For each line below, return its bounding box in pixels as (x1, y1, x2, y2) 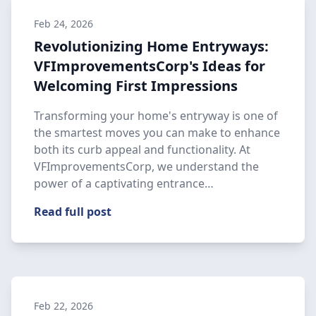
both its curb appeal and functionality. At (34, 142, 250, 157)
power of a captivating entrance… (34, 176, 214, 191)
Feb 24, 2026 (34, 17, 93, 30)
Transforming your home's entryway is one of (34, 108, 278, 123)
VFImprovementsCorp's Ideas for (34, 56, 265, 75)
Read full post (34, 204, 111, 219)
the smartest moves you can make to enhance (34, 125, 280, 140)
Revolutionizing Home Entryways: (34, 37, 269, 56)
